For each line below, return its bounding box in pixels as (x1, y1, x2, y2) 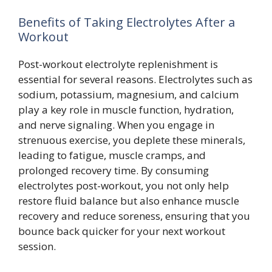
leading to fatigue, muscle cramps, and (18, 148, 206, 162)
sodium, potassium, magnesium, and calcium (18, 87, 239, 101)
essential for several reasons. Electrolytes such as (18, 72, 253, 86)
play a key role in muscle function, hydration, (18, 103, 234, 117)
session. (18, 239, 56, 253)
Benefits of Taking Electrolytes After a (18, 14, 235, 30)
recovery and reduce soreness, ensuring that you (18, 209, 250, 223)
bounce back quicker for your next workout (18, 224, 225, 238)
